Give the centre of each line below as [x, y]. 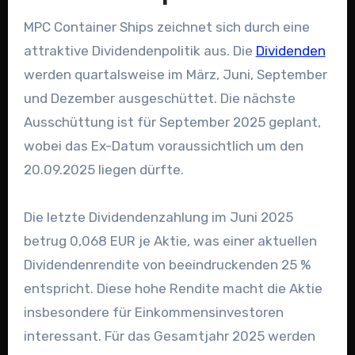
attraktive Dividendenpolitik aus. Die [139, 50]
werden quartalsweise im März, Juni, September [175, 74]
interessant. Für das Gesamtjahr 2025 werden [169, 336]
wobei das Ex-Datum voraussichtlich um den [163, 145]
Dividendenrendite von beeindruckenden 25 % [167, 264]
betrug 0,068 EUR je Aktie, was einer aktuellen [170, 240]
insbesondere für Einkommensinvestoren [153, 312]
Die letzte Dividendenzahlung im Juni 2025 [158, 217]
